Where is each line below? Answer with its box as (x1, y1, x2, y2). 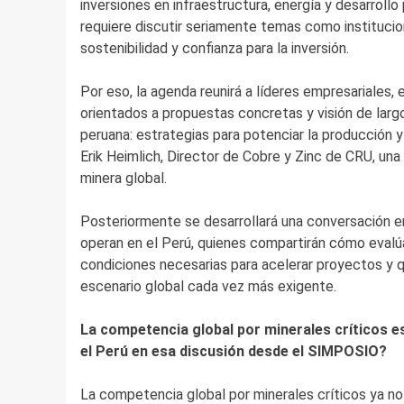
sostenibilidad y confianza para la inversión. (79, 40, 349, 58)
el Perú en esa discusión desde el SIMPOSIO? (79, 343, 387, 361)
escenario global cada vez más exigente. (79, 278, 336, 296)
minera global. (79, 170, 167, 188)
